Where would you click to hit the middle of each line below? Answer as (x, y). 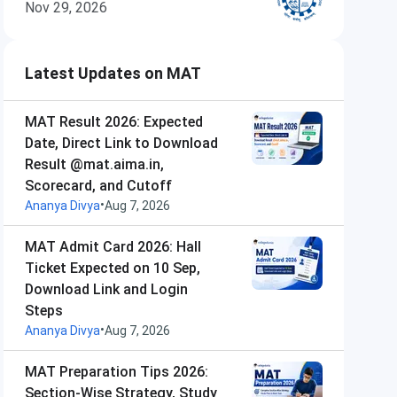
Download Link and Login (106, 289)
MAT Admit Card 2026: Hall (113, 247)
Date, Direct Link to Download (121, 143)
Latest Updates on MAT (113, 73)
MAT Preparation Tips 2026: (117, 372)
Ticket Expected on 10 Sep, (113, 268)
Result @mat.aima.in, (94, 164)
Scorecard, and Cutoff (98, 186)
